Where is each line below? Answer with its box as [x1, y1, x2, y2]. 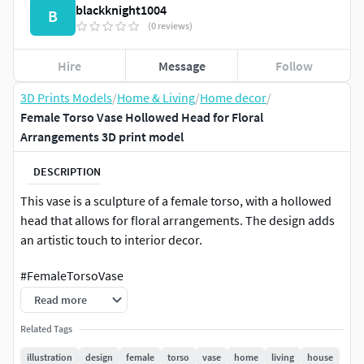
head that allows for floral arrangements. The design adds [20, 212, 335, 229]
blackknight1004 [76, 2, 167, 19]
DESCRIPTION [33, 163, 101, 179]
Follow [275, 57, 314, 74]
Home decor [200, 89, 266, 106]
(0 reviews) [148, 19, 193, 32]
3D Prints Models [20, 89, 112, 106]
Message [158, 57, 206, 74]
